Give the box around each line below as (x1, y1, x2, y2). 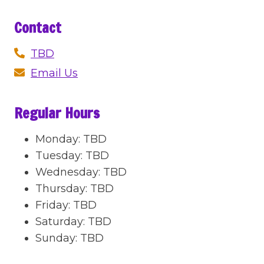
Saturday (35, 215, 83, 228)
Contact (14, 18, 61, 38)
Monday (35, 133, 78, 146)
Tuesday (35, 149, 81, 162)
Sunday (35, 232, 75, 245)
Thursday (35, 182, 85, 195)
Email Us (31, 67, 78, 80)
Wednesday (35, 166, 98, 179)
